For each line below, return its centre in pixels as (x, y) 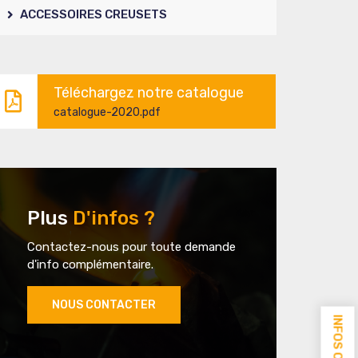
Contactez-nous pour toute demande (131, 247)
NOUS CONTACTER (104, 304)
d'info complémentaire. (90, 264)
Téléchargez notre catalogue (149, 92)
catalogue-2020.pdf (107, 112)
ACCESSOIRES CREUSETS (92, 14)
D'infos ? (114, 218)
